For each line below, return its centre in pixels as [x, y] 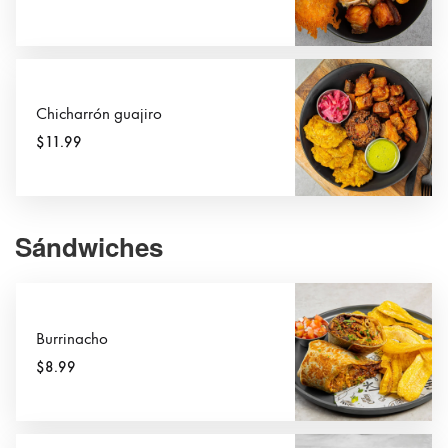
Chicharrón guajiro [99, 114]
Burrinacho [72, 338]
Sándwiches [89, 247]
